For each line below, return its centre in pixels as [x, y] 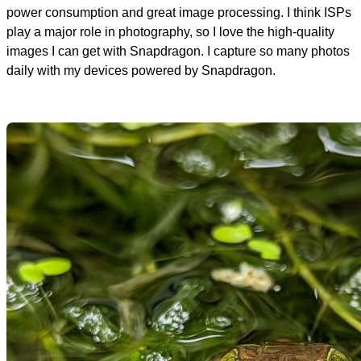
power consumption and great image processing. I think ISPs [179, 12]
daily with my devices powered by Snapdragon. [143, 70]
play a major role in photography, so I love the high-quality [170, 31]
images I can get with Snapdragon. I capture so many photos [178, 51]
